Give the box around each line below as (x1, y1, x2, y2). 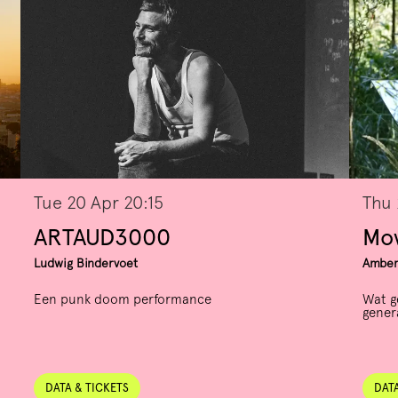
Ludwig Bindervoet (34, 256, 139, 271)
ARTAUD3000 (34, 223, 171, 251)
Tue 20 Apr (34, 192, 124, 214)
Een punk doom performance (34, 291, 212, 308)
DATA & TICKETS (45, 381, 130, 395)
